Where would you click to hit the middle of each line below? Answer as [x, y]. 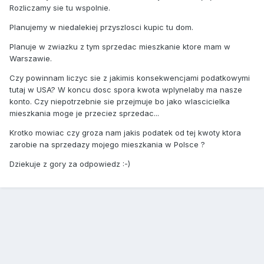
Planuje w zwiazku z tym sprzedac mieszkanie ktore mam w [120, 47]
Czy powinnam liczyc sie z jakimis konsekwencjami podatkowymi [130, 78]
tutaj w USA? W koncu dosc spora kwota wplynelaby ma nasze [126, 90]
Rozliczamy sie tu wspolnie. [60, 8]
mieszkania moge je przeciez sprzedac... [84, 113]
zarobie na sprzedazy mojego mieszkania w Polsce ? [107, 145]
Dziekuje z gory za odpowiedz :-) [70, 164]
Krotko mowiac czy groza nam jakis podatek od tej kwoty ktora [125, 133]
